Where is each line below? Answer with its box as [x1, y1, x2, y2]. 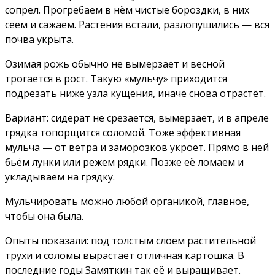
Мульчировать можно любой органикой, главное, [5, 195, 249, 209]
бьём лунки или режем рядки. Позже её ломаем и [5, 155, 244, 169]
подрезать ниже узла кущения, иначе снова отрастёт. [5, 87, 266, 101]
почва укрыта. [5, 33, 74, 47]
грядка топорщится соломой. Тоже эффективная [5, 126, 241, 140]
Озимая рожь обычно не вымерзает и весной [5, 57, 225, 71]
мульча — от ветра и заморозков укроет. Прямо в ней [5, 141, 269, 155]
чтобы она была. [5, 209, 83, 223]
